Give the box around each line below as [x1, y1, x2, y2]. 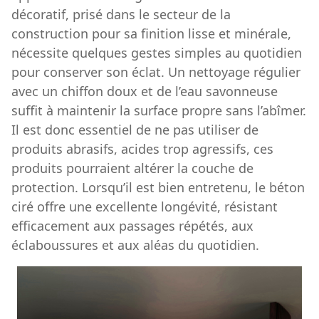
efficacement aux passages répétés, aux [11, 216, 253, 234]
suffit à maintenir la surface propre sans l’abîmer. [11, 101, 306, 119]
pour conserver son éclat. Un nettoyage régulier [11, 63, 300, 80]
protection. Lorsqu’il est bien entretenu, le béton [11, 178, 305, 196]
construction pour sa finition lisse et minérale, [11, 24, 291, 42]
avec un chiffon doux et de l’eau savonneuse [11, 82, 278, 100]
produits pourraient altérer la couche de [11, 159, 253, 177]
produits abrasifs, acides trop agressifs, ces [11, 140, 273, 157]
